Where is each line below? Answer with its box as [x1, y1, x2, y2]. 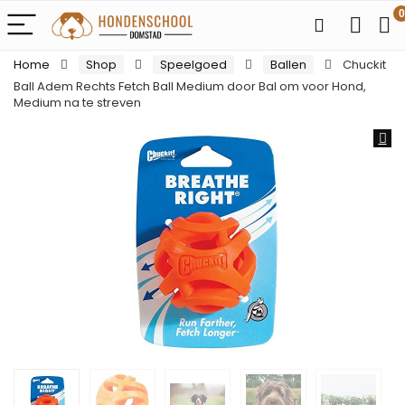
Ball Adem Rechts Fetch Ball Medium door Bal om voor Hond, [14, 78, 366, 95]
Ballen [270, 56, 306, 73]
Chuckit [343, 56, 386, 73]
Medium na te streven [14, 94, 141, 111]
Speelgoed [160, 56, 227, 73]
